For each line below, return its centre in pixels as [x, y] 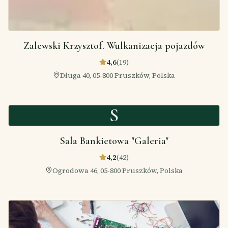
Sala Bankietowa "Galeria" [114, 141]
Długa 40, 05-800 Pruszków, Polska [118, 75]
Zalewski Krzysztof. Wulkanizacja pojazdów [114, 46]
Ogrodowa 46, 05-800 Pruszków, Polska [118, 170]
